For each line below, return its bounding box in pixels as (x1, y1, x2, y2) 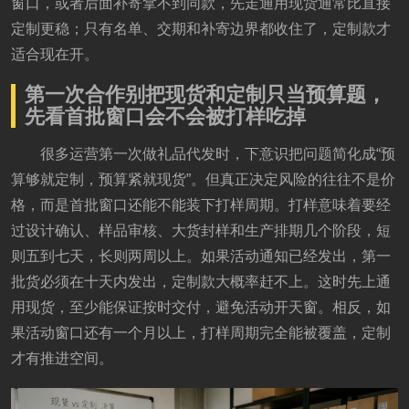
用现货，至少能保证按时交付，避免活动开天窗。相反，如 (11, 299, 391, 315)
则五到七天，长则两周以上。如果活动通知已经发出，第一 (11, 248, 391, 264)
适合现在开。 (11, 47, 99, 62)
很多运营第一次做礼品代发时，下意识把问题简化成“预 (40, 146, 395, 162)
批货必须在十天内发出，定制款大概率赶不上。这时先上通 (11, 274, 391, 289)
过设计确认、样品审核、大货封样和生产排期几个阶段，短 (11, 223, 391, 238)
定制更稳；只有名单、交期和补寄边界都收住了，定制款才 (11, 21, 391, 37)
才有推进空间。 (11, 351, 113, 366)
